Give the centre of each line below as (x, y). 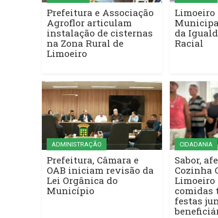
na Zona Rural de (85, 43)
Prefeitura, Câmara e (92, 160)
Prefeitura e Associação (100, 12)
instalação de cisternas (100, 33)
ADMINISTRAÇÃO (76, 144)
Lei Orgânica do (82, 180)
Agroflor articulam (89, 22)
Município (70, 191)
